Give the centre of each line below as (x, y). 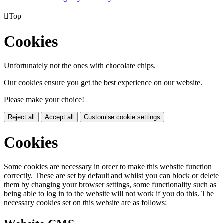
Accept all (59, 117)
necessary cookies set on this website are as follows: (85, 203)
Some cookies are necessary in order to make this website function (108, 167)
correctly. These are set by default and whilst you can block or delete (111, 176)
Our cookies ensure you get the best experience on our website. (103, 83)
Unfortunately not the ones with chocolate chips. (80, 66)
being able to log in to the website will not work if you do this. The (109, 194)
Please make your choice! (44, 100)
